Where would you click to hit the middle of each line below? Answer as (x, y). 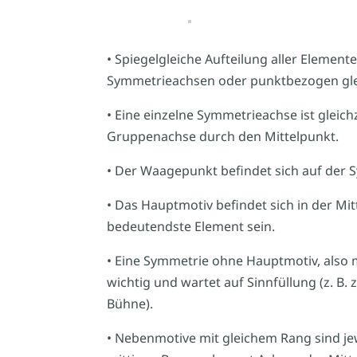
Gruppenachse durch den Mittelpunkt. (223, 136)
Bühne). (130, 303)
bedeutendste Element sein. (191, 226)
